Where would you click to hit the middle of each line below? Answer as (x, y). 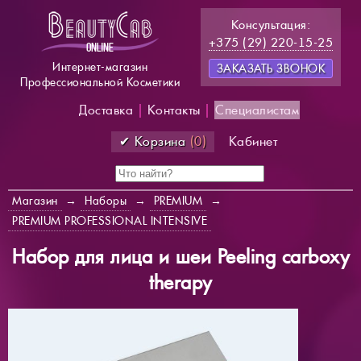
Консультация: (270, 25)
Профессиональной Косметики (100, 82)
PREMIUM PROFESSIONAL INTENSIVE (110, 221)
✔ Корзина (154, 141)
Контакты (174, 110)
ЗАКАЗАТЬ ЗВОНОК (270, 68)
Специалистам (257, 110)
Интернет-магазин (100, 67)
